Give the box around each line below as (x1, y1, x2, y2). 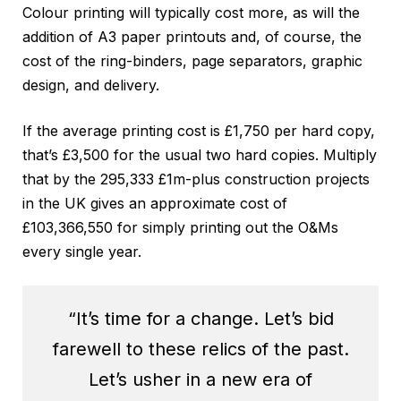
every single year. (22, 242, 141, 260)
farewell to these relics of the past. (52, 337, 349, 360)
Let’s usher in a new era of (89, 368, 312, 390)
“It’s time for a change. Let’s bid (67, 307, 334, 329)
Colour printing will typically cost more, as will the (22, 3, 360, 21)
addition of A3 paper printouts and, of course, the (22, 27, 362, 46)
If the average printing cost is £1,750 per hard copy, (22, 121, 375, 140)
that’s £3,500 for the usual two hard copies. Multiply (22, 145, 377, 164)
